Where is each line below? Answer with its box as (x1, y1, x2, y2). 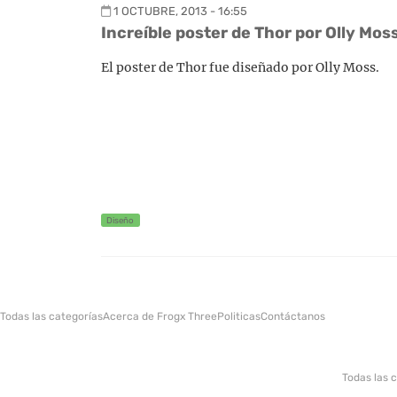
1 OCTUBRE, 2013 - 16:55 (113, 4, 247, 18)
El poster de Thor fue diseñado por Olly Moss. (101, 59, 379, 75)
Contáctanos (261, 309, 325, 323)
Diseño (106, 215, 135, 225)
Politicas (217, 309, 261, 323)
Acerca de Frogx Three (103, 309, 217, 323)
